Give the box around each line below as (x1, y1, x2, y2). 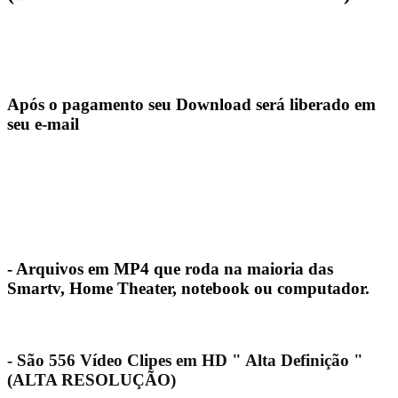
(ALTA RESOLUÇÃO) (7, 370, 176, 390)
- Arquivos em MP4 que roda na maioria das (7, 259, 333, 278)
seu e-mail (7, 114, 79, 133)
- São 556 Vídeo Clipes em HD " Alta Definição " (7, 351, 363, 370)
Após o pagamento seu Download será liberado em (7, 94, 376, 114)
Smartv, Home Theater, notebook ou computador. (7, 278, 370, 298)
